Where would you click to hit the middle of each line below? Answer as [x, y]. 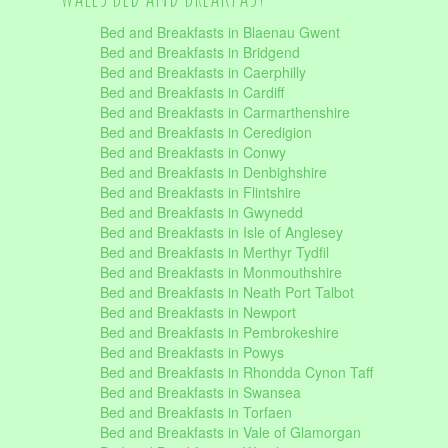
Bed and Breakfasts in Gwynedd [201, 212]
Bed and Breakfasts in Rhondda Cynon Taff [236, 372]
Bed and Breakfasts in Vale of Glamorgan [230, 432]
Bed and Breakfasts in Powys [192, 352]
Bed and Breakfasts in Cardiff [192, 92]
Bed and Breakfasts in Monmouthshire [221, 272]
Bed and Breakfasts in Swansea [200, 392]
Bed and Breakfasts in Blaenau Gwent [220, 32]
